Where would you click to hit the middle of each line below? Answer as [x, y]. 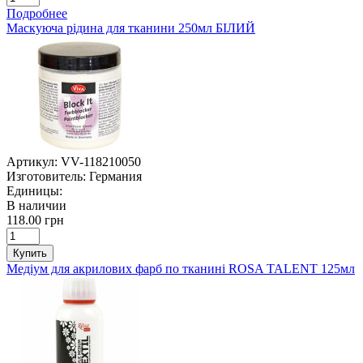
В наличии [36, 205]
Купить [30, 253]
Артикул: [32, 161]
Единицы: [34, 190]
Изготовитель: [46, 176]
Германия [115, 176]
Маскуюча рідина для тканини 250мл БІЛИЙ [131, 28]
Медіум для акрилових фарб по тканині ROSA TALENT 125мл [181, 268]
